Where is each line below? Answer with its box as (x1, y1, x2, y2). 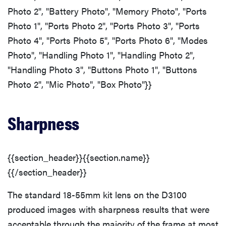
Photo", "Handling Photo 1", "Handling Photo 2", (8, 48, 195, 61)
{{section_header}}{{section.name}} (8, 150, 150, 163)
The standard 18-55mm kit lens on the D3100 (8, 188, 187, 201)
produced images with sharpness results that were (8, 202, 209, 215)
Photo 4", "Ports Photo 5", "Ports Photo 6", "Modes (8, 33, 208, 46)
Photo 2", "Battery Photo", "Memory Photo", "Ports (8, 4, 207, 17)
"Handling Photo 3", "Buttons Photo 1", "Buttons (8, 63, 197, 76)
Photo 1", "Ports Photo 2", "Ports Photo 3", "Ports (8, 19, 200, 32)
